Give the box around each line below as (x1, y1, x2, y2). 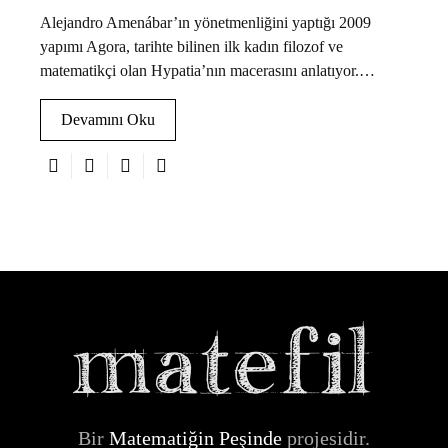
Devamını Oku (61, 110, 155, 128)
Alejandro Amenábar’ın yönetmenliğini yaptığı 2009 (40, 13, 371, 31)
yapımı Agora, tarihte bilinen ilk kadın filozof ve (40, 37, 343, 55)
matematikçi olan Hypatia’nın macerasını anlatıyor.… (40, 61, 375, 79)
